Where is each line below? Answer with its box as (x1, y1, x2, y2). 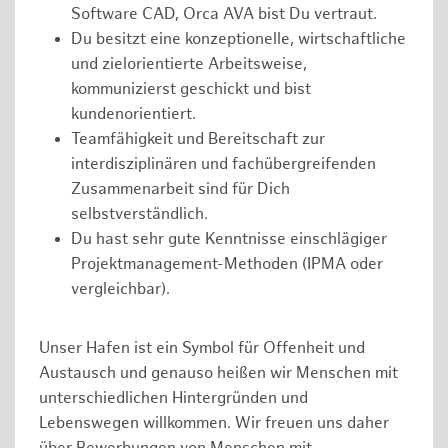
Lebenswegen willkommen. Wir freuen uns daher (39, 414, 389, 434)
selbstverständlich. (71, 204, 208, 224)
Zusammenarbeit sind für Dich (71, 179, 290, 199)
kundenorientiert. (71, 104, 196, 124)
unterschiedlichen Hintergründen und (39, 389, 308, 409)
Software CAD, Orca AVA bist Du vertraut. (71, 4, 377, 24)
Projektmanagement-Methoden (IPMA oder (71, 254, 383, 274)
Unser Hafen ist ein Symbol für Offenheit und (39, 339, 365, 359)
